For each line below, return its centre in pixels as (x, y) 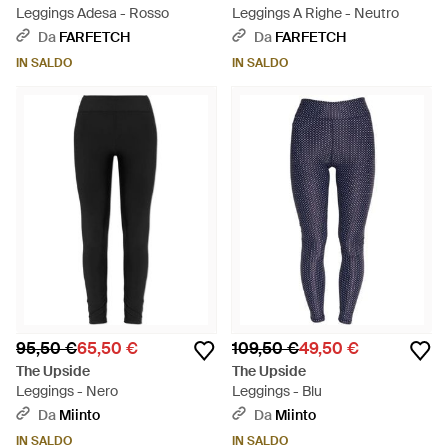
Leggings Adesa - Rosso (92, 13)
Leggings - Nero (67, 391)
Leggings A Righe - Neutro (315, 13)
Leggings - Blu (277, 391)
